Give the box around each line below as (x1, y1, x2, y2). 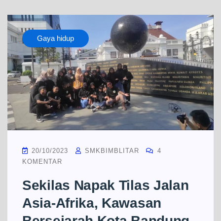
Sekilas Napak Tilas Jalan (22, 178, 189, 193)
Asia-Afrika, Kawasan (22, 195, 161, 211)
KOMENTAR (22, 158, 62, 166)
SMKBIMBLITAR (82, 147, 139, 155)
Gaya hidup (37, 34, 74, 42)
